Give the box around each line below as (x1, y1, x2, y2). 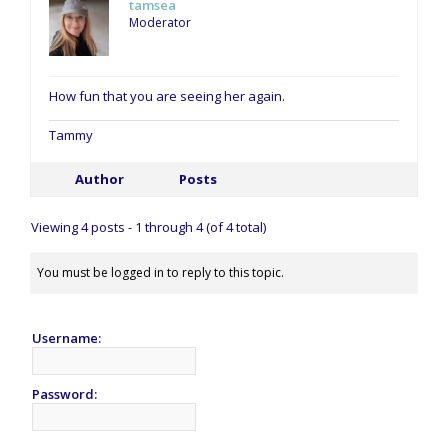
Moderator (129, 13, 191, 31)
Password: (32, 384, 97, 403)
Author (74, 169, 124, 188)
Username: (32, 328, 101, 347)
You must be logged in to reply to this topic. (37, 263, 284, 281)
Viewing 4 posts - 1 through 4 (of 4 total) (31, 217, 266, 236)
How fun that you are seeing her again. (49, 86, 285, 105)
